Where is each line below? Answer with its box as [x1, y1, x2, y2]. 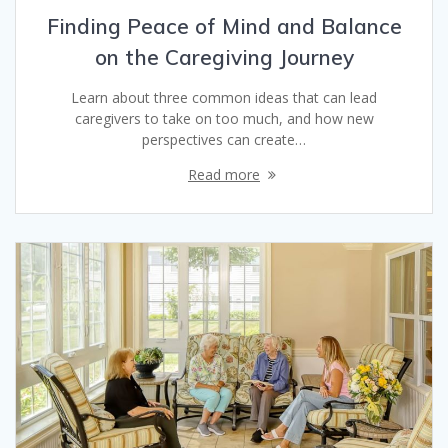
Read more [188, 165, 260, 185]
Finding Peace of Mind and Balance [46, 13, 402, 40]
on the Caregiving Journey [94, 44, 354, 71]
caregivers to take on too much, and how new [74, 109, 374, 129]
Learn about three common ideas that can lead [71, 88, 377, 108]
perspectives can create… [142, 130, 306, 150]
